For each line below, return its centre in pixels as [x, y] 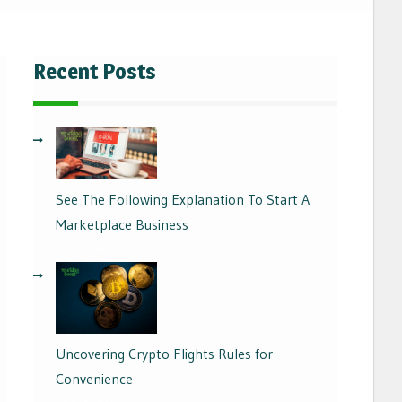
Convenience [94, 379]
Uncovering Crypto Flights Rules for [164, 354]
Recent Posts [95, 72]
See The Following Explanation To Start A [183, 200]
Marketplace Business [122, 225]
